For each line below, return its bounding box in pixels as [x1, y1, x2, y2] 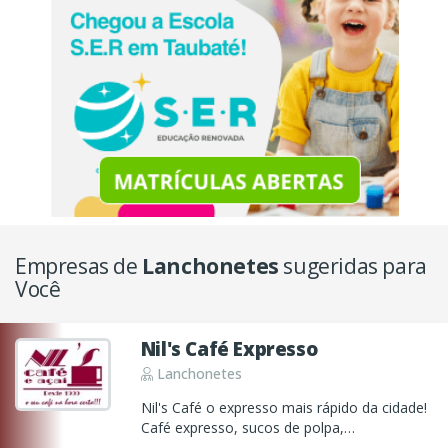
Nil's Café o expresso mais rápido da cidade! [140, 398, 427, 418]
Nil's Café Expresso [140, 336, 318, 362]
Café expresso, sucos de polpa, [140, 418, 344, 438]
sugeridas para [278, 251, 427, 280]
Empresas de [15, 251, 143, 280]
